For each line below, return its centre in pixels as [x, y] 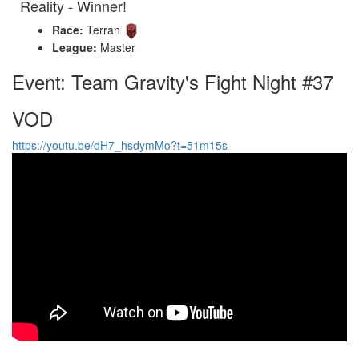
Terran [103, 29]
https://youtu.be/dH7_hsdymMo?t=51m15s [120, 145]
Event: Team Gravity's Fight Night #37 [173, 81]
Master [116, 47]
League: [75, 47]
